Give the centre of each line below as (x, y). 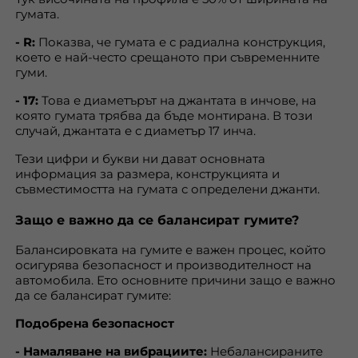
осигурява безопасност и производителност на (163, 265)
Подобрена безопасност (95, 323)
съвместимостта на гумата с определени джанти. (167, 189)
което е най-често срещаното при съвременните (167, 57)
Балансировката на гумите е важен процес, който (171, 250)
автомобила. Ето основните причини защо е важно (175, 280)
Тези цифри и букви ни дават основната (140, 159)
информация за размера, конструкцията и (147, 174)
